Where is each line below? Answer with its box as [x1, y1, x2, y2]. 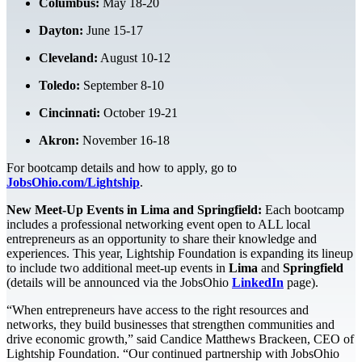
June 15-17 [83, 23, 143, 37]
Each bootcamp [262, 202, 344, 217]
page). [284, 275, 318, 289]
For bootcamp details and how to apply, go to [6, 160, 237, 175]
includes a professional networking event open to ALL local [6, 217, 310, 231]
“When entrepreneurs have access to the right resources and [6, 302, 309, 317]
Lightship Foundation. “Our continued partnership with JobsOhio [6, 346, 339, 360]
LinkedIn [232, 275, 284, 289]
